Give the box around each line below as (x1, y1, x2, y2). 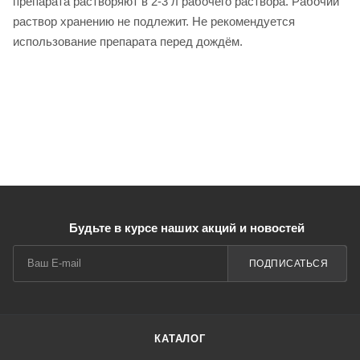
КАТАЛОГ (154, 333, 206, 346)
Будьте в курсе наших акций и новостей (68, 221, 305, 235)
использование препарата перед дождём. (13, 35, 243, 49)
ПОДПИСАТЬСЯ (248, 257, 328, 269)
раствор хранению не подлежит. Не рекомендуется (13, 14, 295, 29)
